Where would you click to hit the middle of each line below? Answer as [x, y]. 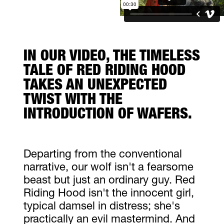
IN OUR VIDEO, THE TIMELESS [111, 57]
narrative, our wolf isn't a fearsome [108, 168]
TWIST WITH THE [73, 101]
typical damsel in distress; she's [101, 207]
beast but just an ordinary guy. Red [109, 181]
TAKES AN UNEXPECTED [95, 86]
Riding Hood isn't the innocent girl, [108, 194]
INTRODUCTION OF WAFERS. [107, 115]
